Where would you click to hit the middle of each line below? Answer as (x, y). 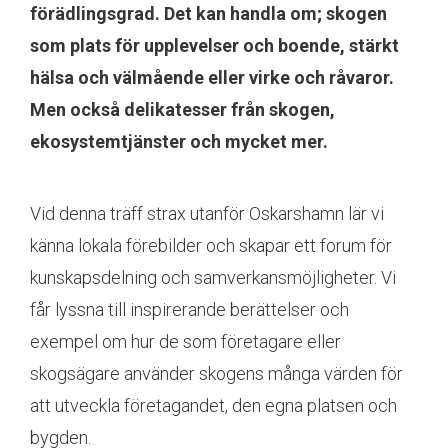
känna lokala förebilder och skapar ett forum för (211, 245)
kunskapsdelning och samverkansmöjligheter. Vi (213, 277)
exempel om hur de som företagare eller (185, 341)
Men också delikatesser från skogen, (182, 109)
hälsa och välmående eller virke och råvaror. (212, 77)
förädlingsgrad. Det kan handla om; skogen (208, 13)
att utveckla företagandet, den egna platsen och (213, 405)
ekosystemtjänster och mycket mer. (179, 141)
